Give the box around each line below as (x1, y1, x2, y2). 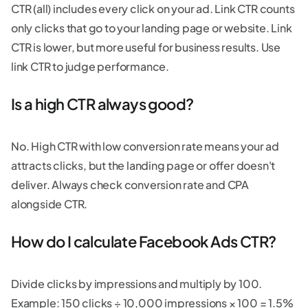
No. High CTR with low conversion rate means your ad (11, 138, 279, 153)
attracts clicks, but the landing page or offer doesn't (11, 157, 276, 173)
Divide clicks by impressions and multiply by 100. (11, 276, 263, 291)
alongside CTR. (11, 196, 88, 211)
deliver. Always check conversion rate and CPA (11, 177, 249, 192)
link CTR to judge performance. (11, 58, 170, 74)
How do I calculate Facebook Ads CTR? (11, 231, 278, 251)
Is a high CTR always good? (11, 93, 196, 113)
